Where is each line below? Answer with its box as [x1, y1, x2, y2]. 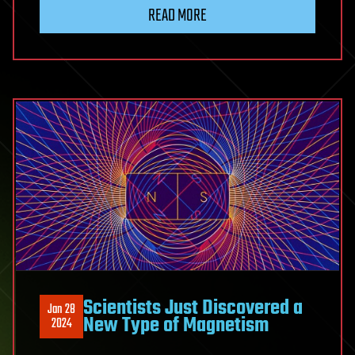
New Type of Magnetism [83, 309, 269, 342]
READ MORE [148, 2, 207, 29]
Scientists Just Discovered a [83, 292, 303, 324]
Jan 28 [48, 299, 75, 320]
